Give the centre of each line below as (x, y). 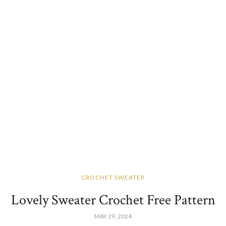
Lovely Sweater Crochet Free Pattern (113, 200)
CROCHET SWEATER (113, 177)
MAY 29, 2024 (113, 216)
